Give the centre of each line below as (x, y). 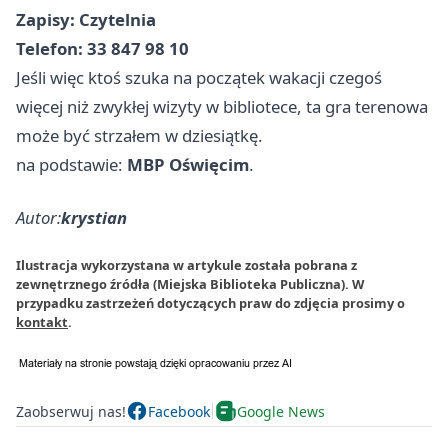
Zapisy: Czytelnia (86, 19)
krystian (94, 217)
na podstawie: (71, 164)
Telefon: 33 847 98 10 (102, 48)
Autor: (38, 217)
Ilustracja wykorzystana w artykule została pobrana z (186, 265)
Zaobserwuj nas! (71, 411)
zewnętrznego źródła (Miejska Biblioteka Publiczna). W (190, 284)
